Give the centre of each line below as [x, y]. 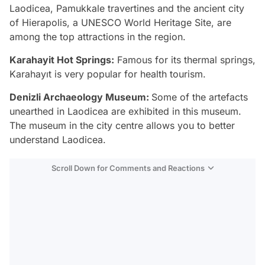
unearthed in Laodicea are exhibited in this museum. [125, 112]
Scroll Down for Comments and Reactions [128, 168]
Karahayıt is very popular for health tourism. [108, 74]
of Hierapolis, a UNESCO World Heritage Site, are [120, 23]
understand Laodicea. [58, 140]
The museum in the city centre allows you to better [122, 126]
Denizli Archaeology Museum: [80, 97]
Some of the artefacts [200, 97]
